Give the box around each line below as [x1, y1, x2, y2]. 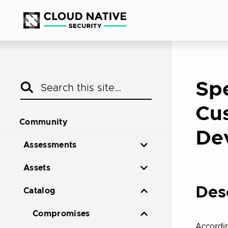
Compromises [33, 210, 90, 218]
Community [19, 118, 67, 126]
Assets [23, 164, 50, 172]
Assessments [23, 141, 77, 149]
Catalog [23, 187, 55, 195]
